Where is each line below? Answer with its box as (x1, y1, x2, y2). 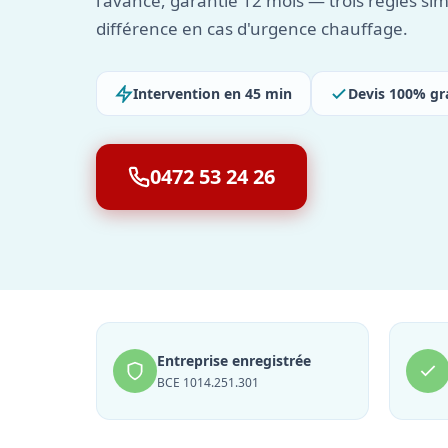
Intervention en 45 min (133, 84, 292, 103)
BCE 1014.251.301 (157, 374, 259, 391)
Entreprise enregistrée (157, 351, 311, 370)
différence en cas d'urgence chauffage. (96, 17, 408, 40)
